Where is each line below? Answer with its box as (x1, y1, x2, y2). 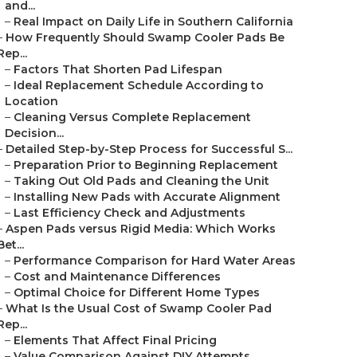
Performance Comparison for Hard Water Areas (14, 253, 296, 268)
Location (5, 94, 58, 108)
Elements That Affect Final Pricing (14, 333, 217, 347)
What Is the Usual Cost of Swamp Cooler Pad (6, 301, 272, 316)
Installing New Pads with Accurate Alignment (14, 190, 280, 204)
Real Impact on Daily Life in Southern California (14, 14, 293, 29)
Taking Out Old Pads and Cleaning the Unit (14, 174, 269, 188)
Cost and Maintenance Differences (14, 269, 221, 284)
